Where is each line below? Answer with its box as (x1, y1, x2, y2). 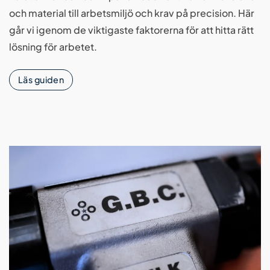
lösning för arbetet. (9, 40, 97, 54)
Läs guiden (18, 74, 64, 86)
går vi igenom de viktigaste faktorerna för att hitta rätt (9, 24, 254, 37)
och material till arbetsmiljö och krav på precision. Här (9, 7, 254, 20)
